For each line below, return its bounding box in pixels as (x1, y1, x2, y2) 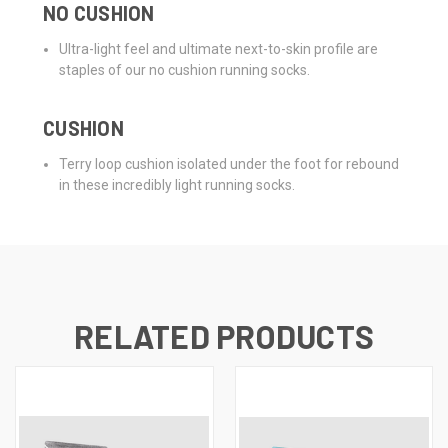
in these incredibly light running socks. (59, 177, 296, 194)
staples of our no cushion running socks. (59, 62, 311, 79)
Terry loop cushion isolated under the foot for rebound (59, 156, 400, 173)
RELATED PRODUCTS (74, 317, 374, 356)
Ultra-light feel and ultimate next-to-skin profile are (59, 41, 379, 58)
